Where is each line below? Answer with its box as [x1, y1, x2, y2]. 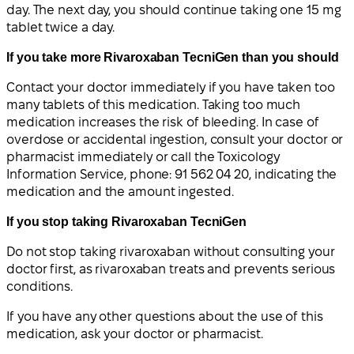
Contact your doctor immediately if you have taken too [6, 80, 335, 94]
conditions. [6, 279, 73, 293]
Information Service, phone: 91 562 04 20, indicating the [6, 167, 337, 181]
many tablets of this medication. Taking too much [6, 97, 301, 111]
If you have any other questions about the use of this [6, 309, 323, 323]
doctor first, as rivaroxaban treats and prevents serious [6, 262, 336, 276]
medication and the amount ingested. [6, 184, 234, 198]
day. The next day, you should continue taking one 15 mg [6, 2, 341, 17]
